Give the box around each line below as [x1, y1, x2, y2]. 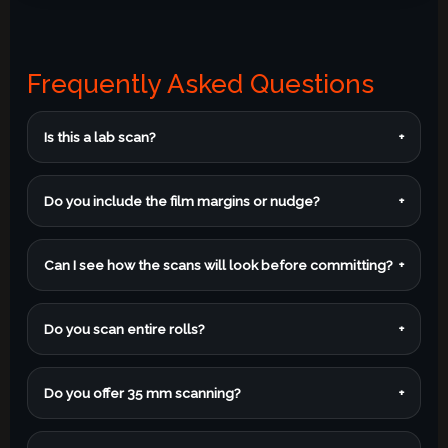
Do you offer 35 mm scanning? [44, 384, 242, 401]
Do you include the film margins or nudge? [44, 192, 321, 209]
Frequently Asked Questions [27, 68, 375, 99]
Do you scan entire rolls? [44, 320, 206, 337]
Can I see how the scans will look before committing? [44, 256, 394, 273]
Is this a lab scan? [44, 128, 157, 145]
